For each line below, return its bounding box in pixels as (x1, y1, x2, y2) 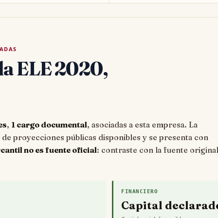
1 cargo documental (11, 120, 87, 130)
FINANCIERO (121, 188, 158, 194)
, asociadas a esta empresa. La (87, 120, 198, 130)
